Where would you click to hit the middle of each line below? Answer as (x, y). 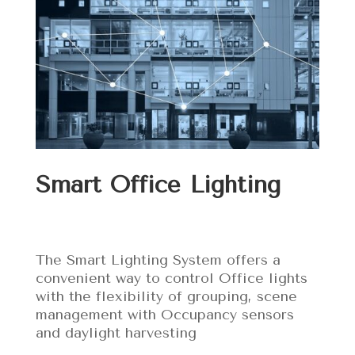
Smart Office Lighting (158, 184)
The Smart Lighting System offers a (158, 260)
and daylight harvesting (116, 332)
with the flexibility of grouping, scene (166, 296)
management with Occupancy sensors (164, 314)
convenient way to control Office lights (171, 278)
